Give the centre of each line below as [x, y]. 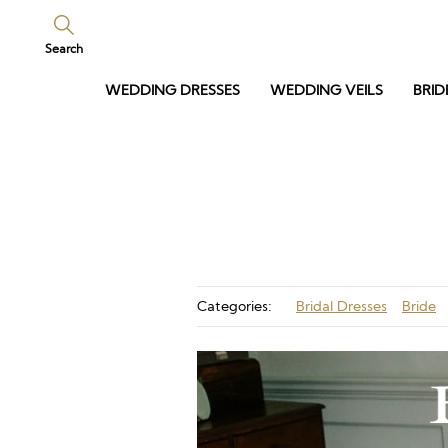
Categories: [234, 306]
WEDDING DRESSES [172, 90]
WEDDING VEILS [326, 90]
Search [64, 48]
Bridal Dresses [341, 306]
